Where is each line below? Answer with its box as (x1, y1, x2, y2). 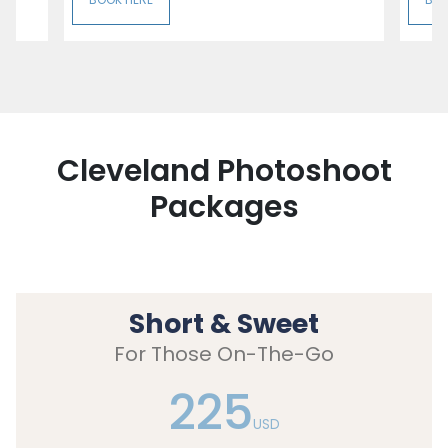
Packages (149, 185, 299, 228)
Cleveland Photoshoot (56, 149, 392, 192)
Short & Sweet (129, 304, 319, 342)
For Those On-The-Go (114, 339, 334, 368)
